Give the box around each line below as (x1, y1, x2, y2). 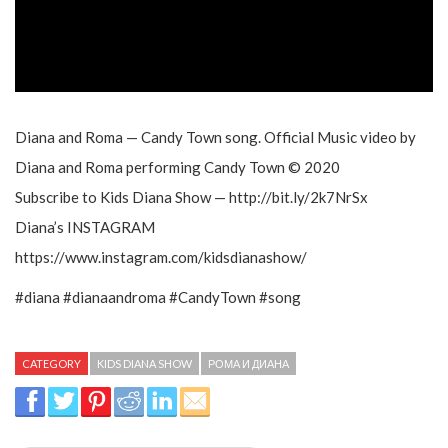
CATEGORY (22, 357, 81, 371)
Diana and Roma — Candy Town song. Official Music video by (15, 128, 416, 147)
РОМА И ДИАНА (208, 357, 289, 371)
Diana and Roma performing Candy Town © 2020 (15, 158, 340, 177)
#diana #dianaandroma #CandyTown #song (15, 288, 301, 307)
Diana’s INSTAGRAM (15, 218, 155, 237)
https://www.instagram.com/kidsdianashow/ (15, 248, 307, 267)
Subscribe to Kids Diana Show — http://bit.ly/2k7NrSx (15, 188, 368, 207)
